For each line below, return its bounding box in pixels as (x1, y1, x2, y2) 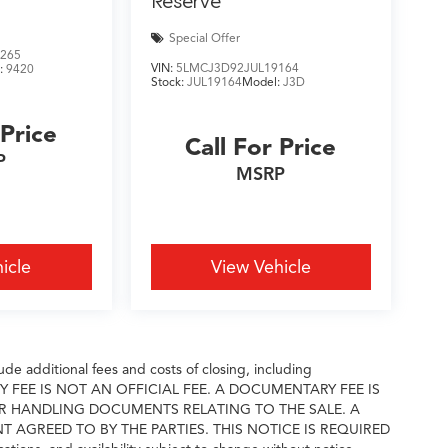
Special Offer (168, 30, 240, 46)
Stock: (150, 73, 187, 89)
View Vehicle (210, 255, 311, 278)
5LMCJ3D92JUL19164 (175, 59, 299, 75)
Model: (241, 73, 283, 89)
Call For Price (185, 131, 337, 162)
